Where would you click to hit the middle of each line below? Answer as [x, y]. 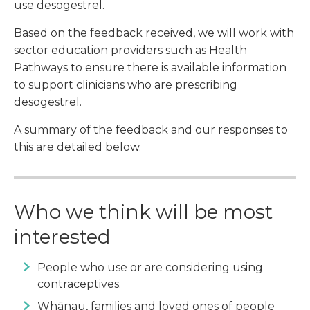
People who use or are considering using [150, 268]
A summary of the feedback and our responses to [151, 130]
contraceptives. [79, 284]
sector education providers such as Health [130, 51]
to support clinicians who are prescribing [126, 85]
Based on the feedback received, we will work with [154, 33]
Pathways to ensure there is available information [150, 68]
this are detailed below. [77, 147]
